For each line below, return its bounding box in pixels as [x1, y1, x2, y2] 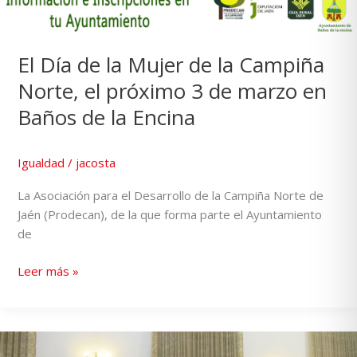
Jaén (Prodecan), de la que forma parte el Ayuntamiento [18, 206, 323, 223]
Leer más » [18, 262, 80, 279]
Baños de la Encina [18, 103, 196, 132]
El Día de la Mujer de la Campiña [18, 50, 325, 80]
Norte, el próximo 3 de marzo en [18, 76, 328, 106]
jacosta [76, 155, 116, 171]
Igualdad [18, 155, 65, 171]
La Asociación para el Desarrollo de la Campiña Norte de [18, 187, 324, 204]
